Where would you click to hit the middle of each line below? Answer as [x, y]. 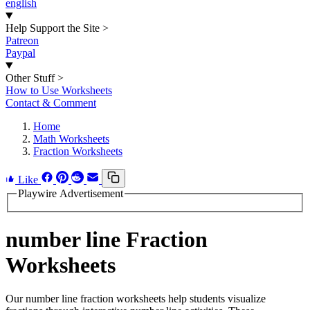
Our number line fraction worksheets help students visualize [136, 299]
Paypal [20, 53]
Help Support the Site [53, 28]
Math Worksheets [71, 139]
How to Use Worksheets [59, 90]
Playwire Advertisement [71, 193]
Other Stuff [30, 78]
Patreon [22, 40]
